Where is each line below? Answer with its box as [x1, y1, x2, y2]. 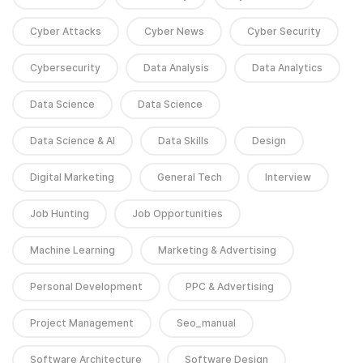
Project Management [30, 317, 134, 330]
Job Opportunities [132, 207, 223, 220]
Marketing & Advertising [158, 244, 276, 257]
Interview [265, 171, 311, 184]
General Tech [157, 171, 222, 184]
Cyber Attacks [30, 25, 101, 38]
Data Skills [158, 135, 209, 147]
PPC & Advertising [186, 280, 274, 293]
